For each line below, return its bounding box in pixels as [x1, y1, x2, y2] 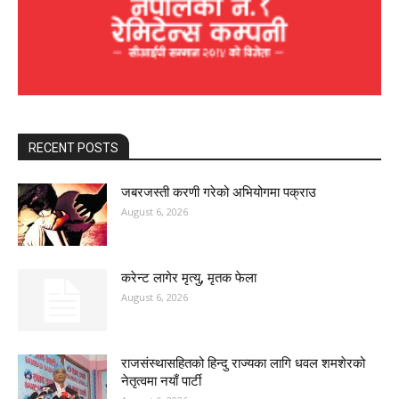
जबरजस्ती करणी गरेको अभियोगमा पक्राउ [121, 184, 316, 201]
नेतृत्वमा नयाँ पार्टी [121, 373, 201, 390]
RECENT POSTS [28, 141, 118, 156]
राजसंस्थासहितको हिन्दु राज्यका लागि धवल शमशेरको [121, 355, 365, 372]
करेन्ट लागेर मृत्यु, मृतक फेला [121, 270, 256, 287]
